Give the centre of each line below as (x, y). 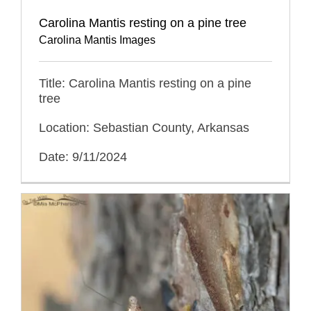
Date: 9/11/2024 (83, 157)
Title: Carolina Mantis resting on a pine (145, 84)
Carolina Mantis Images (97, 40)
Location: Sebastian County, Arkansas (144, 128)
